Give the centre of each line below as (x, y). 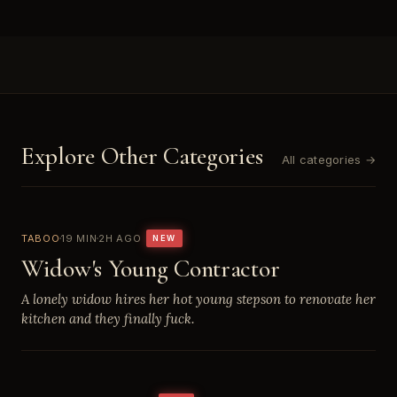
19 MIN (79, 238)
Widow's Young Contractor (151, 269)
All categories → (328, 160)
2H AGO (120, 238)
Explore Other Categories (142, 156)
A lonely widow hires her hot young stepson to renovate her (198, 299)
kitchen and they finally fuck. (108, 319)
